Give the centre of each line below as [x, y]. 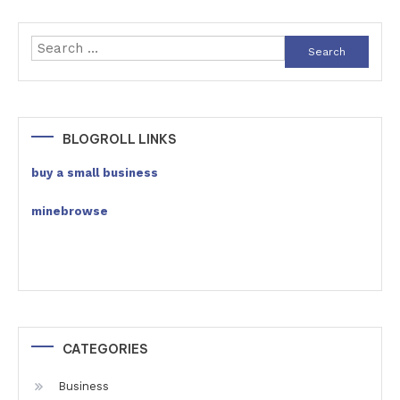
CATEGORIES [105, 349]
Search [306, 46]
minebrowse [70, 211]
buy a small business [95, 172]
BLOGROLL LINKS [119, 139]
